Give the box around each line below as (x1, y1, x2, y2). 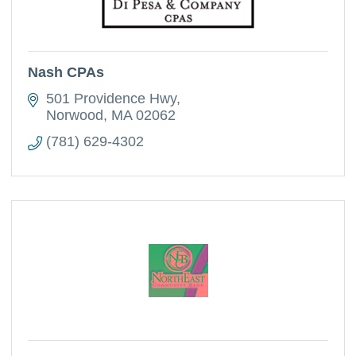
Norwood (45, 107, 103, 123)
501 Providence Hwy (45, 91, 176, 106)
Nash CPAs (28, 64, 105, 80)
